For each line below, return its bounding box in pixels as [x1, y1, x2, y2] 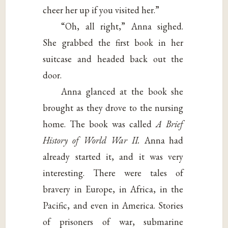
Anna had [144, 134, 184, 146]
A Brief [156, 118, 184, 130]
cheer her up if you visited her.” [43, 4, 160, 16]
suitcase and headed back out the [43, 52, 184, 65]
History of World [43, 134, 107, 146]
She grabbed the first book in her [43, 36, 184, 48]
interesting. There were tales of [43, 166, 184, 179]
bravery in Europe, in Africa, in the [43, 183, 184, 195]
